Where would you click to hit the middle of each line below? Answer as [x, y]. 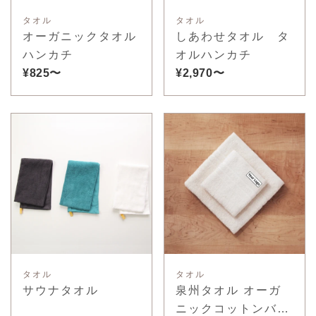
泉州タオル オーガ [229, 290]
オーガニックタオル [80, 36]
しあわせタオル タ [233, 36]
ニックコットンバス [233, 308]
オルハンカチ [214, 54]
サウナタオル [61, 290]
